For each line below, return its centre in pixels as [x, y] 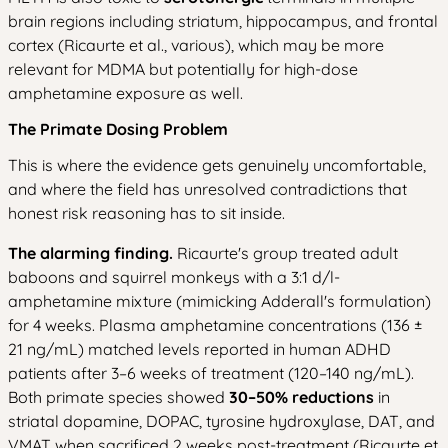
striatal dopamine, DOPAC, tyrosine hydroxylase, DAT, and [221, 420]
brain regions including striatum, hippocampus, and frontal [223, 20]
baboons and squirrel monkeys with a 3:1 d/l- [174, 276]
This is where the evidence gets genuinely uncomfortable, [217, 164]
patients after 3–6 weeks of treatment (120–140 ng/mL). [211, 372]
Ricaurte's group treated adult [285, 252]
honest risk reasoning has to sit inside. [146, 212]
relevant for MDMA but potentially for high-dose [183, 68]
